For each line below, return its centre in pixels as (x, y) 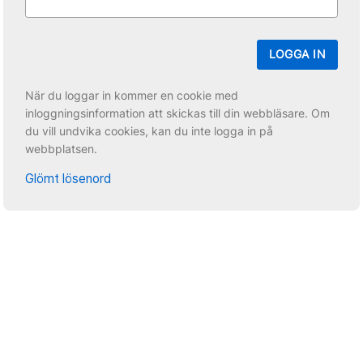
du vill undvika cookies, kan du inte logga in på (149, 131)
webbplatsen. (62, 149)
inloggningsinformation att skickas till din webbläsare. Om (178, 113)
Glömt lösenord (68, 178)
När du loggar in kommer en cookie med (132, 95)
